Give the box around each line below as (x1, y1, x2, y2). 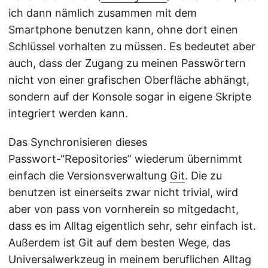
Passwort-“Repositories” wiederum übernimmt (8, 152, 242, 165)
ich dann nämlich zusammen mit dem (8, 6, 197, 19)
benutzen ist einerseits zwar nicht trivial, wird (8, 185, 238, 199)
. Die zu (185, 169, 222, 182)
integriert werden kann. (8, 106, 128, 120)
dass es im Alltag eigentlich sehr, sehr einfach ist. (8, 219, 256, 232)
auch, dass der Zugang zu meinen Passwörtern (8, 56, 246, 69)
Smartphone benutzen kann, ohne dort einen (8, 23, 238, 36)
